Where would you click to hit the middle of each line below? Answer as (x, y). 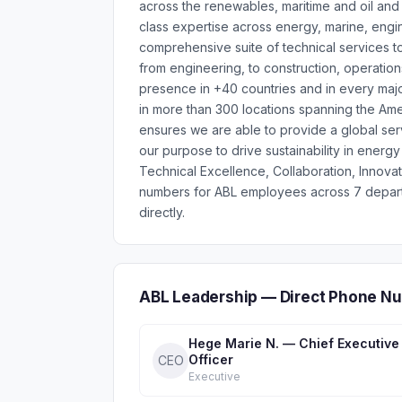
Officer (211, 359)
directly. (162, 212)
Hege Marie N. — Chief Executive (294, 343)
